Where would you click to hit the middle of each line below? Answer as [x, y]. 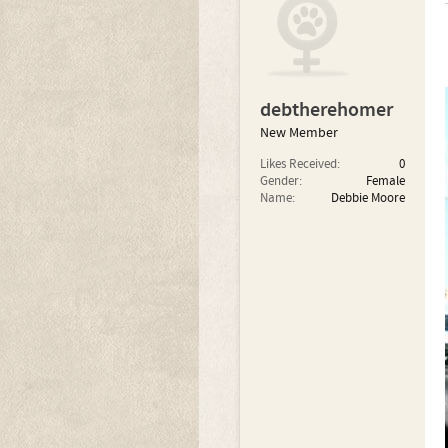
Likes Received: [299, 164]
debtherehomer [326, 110]
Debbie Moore [367, 198]
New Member [298, 133]
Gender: [280, 181]
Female [385, 181]
